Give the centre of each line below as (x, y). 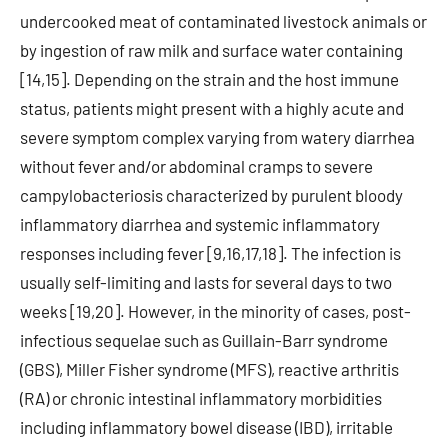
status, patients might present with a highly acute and (212, 108)
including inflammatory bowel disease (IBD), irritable (206, 427)
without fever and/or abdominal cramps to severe (196, 166)
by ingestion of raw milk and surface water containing (211, 50)
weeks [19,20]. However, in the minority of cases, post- (215, 311)
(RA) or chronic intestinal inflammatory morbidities (201, 398)
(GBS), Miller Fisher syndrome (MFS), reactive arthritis (209, 369)
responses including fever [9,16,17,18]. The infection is (210, 253)
